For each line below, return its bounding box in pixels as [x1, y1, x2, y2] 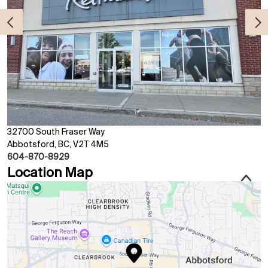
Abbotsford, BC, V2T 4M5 [7, 139, 109, 150]
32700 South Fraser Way [7, 127, 105, 137]
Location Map [7, 165, 93, 180]
